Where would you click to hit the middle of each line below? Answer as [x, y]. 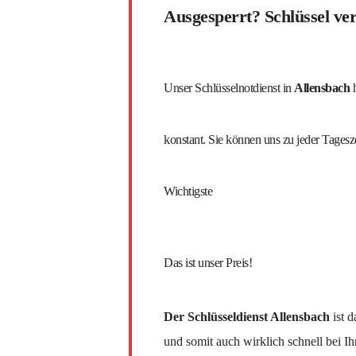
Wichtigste [188, 192]
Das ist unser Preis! [208, 263]
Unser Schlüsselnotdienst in [229, 88]
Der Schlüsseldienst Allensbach [248, 317]
